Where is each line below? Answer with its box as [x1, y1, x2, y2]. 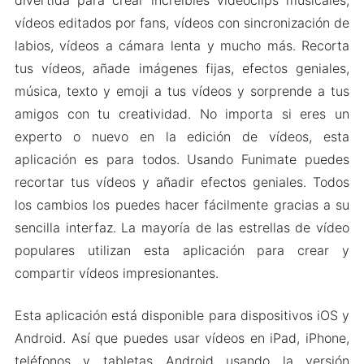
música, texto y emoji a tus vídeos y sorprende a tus [14, 82, 350, 99]
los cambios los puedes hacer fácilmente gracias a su [14, 196, 350, 213]
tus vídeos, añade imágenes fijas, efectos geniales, [14, 59, 350, 76]
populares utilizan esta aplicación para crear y [14, 241, 350, 258]
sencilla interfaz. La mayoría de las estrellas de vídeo [14, 219, 350, 236]
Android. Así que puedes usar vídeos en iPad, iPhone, [14, 329, 350, 346]
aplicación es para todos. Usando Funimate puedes [14, 150, 350, 167]
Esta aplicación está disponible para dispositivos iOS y [14, 306, 350, 323]
